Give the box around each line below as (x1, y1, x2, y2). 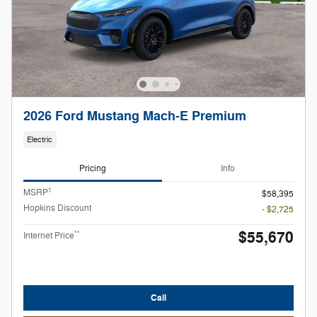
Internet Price (23, 230, 74, 242)
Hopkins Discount (23, 202, 91, 214)
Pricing (79, 162, 106, 174)
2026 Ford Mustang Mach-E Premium (23, 108, 246, 125)
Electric (27, 134, 53, 144)
